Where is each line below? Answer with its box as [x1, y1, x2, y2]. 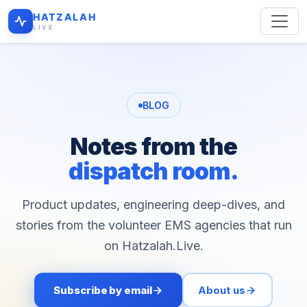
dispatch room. [69, 157, 238, 185]
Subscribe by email [53, 283, 152, 297]
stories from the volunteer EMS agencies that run [15, 218, 292, 232]
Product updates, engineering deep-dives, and [22, 197, 285, 212]
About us [198, 283, 246, 297]
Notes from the [70, 132, 237, 160]
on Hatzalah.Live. [103, 238, 204, 253]
